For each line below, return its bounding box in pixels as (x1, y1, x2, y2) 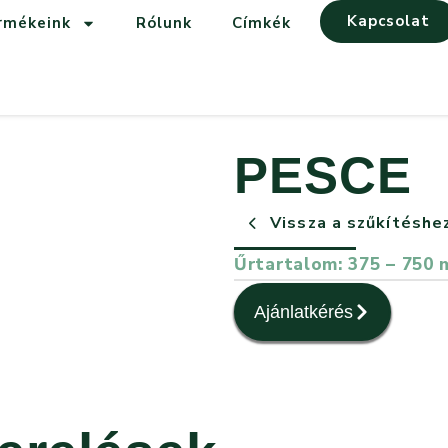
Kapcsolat (347, 11, 431, 31)
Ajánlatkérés (254, 301, 353, 322)
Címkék (232, 13, 292, 33)
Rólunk (136, 13, 193, 33)
